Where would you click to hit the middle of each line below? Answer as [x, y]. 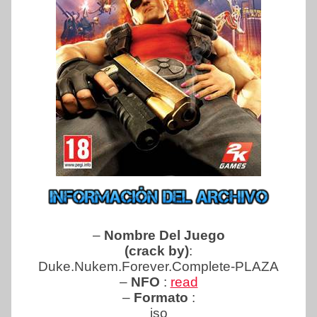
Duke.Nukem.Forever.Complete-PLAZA [158, 267]
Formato [162, 298]
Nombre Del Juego [164, 236]
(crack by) [157, 251]
